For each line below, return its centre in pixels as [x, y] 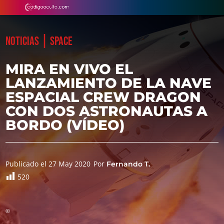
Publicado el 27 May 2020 [48, 164]
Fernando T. [128, 164]
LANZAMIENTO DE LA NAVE [109, 83]
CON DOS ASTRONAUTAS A [107, 111]
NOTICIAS [22, 41]
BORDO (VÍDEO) [65, 125]
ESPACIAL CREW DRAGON [103, 97]
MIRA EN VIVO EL [69, 69]
